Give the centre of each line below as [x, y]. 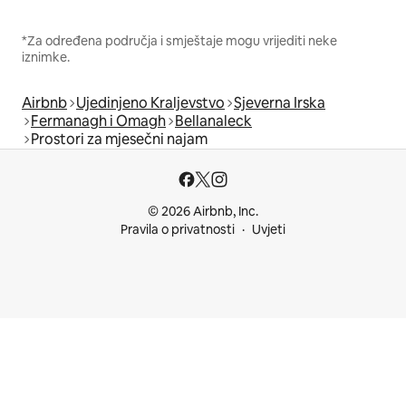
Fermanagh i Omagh [98, 121]
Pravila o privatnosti [178, 229]
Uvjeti [269, 229]
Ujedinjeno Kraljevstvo [150, 102]
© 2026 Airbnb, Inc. [203, 211]
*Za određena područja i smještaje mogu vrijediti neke [179, 40]
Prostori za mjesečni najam [119, 139]
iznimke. [46, 57]
